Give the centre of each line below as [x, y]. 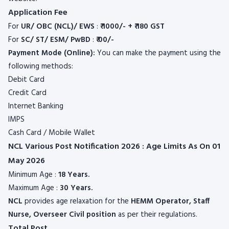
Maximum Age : [34, 188]
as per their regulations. [157, 215]
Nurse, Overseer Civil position [62, 215]
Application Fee [38, 13]
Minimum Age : [33, 175]
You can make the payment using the [158, 53]
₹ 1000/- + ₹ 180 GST [132, 27]
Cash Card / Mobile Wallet [52, 133]
